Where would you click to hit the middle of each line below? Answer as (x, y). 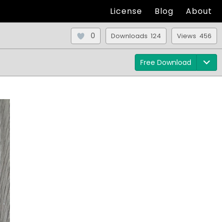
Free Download (166, 62)
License (126, 11)
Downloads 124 (136, 36)
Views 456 (194, 36)
